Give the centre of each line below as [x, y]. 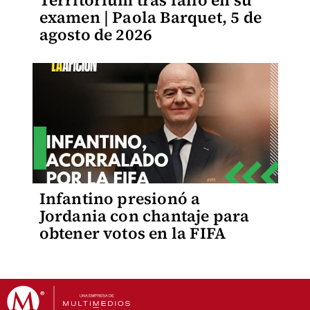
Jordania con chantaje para [144, 216]
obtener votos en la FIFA [133, 233]
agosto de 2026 [96, 35]
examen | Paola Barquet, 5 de [151, 17]
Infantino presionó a [120, 199]
